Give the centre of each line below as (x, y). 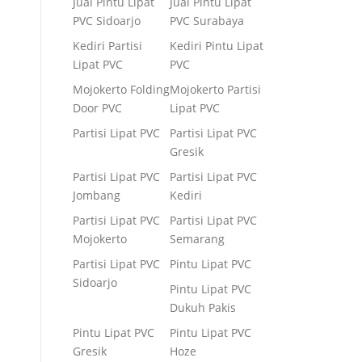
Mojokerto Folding (121, 89)
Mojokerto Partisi (215, 89)
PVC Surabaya (207, 21)
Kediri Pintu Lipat (217, 46)
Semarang (197, 239)
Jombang (97, 195)
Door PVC (97, 108)
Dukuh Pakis (203, 307)
